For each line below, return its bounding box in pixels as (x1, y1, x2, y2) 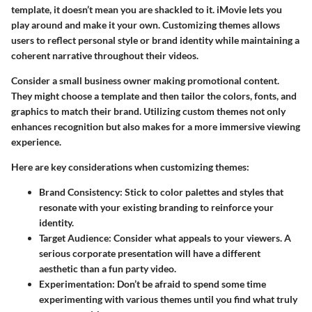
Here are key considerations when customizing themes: (11, 161, 249, 173)
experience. (11, 136, 61, 148)
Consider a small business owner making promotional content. (11, 75, 279, 87)
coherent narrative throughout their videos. (11, 49, 198, 62)
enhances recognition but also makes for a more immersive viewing (11, 120, 300, 133)
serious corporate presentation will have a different (39, 247, 260, 260)
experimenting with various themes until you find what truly (39, 293, 297, 306)
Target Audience (39, 232, 109, 244)
